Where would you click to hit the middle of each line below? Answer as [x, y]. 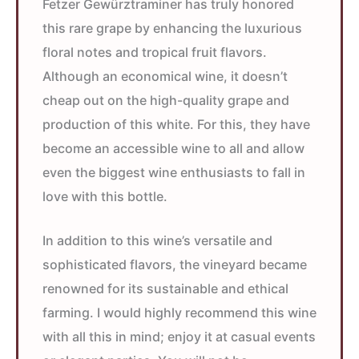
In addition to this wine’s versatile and [157, 241]
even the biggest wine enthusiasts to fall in [174, 172]
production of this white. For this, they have [176, 124]
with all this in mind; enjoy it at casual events [179, 337]
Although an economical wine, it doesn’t [165, 76]
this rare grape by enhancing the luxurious [172, 28]
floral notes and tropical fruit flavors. [155, 52]
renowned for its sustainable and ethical [165, 289]
